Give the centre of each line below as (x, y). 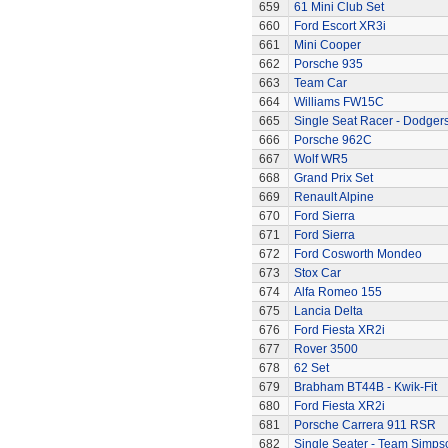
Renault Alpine (333, 197)
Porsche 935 (328, 64)
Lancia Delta (328, 311)
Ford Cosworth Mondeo (357, 254)
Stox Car (317, 273)
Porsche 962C (332, 140)
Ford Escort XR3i (339, 26)
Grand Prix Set (333, 178)
